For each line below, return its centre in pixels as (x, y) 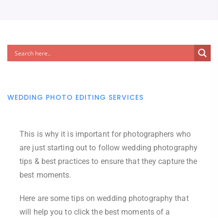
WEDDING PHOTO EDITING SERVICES (75, 97)
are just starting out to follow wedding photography (109, 148)
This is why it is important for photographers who (105, 134)
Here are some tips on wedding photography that (104, 198)
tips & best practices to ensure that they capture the (109, 161)
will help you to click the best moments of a (95, 212)
